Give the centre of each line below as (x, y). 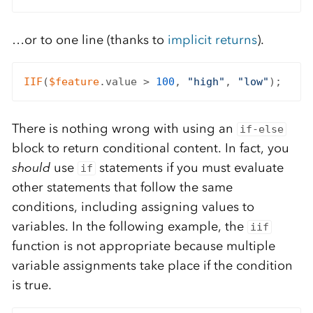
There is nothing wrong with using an (124, 129)
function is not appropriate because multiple (143, 246)
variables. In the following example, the (129, 227)
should (31, 168)
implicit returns (212, 40)
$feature (74, 82)
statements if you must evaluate (190, 168)
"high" (206, 82)
